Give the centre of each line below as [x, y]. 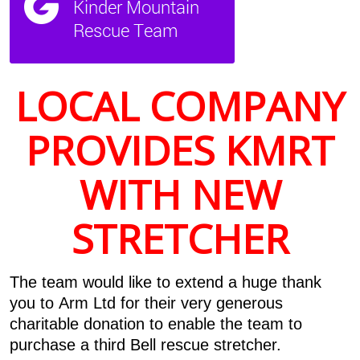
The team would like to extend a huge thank [165, 282]
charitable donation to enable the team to [155, 323]
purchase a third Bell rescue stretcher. [147, 344]
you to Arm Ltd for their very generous [146, 303]
